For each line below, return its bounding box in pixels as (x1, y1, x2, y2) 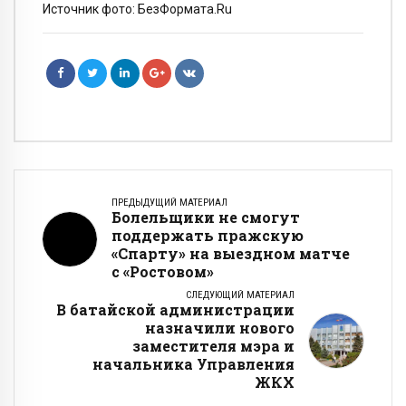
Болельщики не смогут (111, 207, 300, 227)
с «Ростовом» (111, 261, 214, 281)
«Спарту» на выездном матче (111, 243, 350, 263)
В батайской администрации (56, 299, 295, 319)
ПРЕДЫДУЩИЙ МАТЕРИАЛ (111, 196, 227, 208)
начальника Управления (92, 353, 295, 373)
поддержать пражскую (111, 225, 304, 245)
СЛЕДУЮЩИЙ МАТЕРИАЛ (186, 288, 295, 301)
